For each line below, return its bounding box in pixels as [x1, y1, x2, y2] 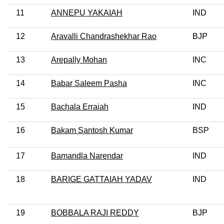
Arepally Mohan [51, 55, 107, 64]
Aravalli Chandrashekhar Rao [51, 31, 156, 40]
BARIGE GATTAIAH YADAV [51, 174, 152, 183]
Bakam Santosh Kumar [51, 125, 133, 134]
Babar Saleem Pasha [51, 78, 127, 87]
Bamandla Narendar [51, 151, 123, 160]
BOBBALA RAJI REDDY [51, 208, 139, 217]
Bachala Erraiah [51, 102, 108, 111]
